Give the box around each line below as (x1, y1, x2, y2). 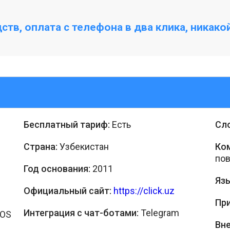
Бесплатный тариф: (24, 119, 110, 130)
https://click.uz (113, 185, 175, 196)
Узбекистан (57, 141, 109, 152)
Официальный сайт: (24, 185, 113, 196)
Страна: (24, 141, 57, 152)
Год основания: (24, 163, 90, 174)
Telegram (139, 207, 179, 218)
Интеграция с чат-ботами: (24, 207, 139, 218)
